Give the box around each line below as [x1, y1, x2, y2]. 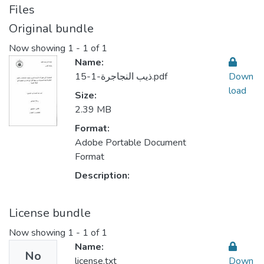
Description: [75, 169, 130, 183]
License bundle [9, 205, 91, 222]
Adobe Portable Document [75, 136, 186, 150]
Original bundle [9, 21, 94, 37]
